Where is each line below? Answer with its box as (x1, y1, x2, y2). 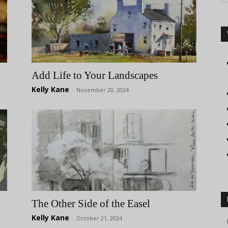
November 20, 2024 (76, 86, 129, 94)
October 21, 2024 (76, 214, 122, 222)
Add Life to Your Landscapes (32, 69, 158, 81)
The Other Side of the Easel (32, 197, 150, 210)
